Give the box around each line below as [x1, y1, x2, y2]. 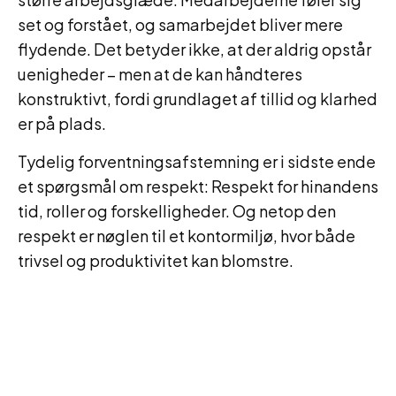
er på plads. [18, 113, 106, 133]
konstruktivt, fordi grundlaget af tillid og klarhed [18, 88, 377, 109]
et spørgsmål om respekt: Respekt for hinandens [18, 176, 378, 196]
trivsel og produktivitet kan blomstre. [18, 250, 293, 270]
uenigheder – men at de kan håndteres [18, 64, 302, 84]
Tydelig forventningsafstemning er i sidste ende [18, 151, 376, 171]
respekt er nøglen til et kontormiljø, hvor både [18, 225, 355, 246]
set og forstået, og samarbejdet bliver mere [18, 14, 343, 34]
